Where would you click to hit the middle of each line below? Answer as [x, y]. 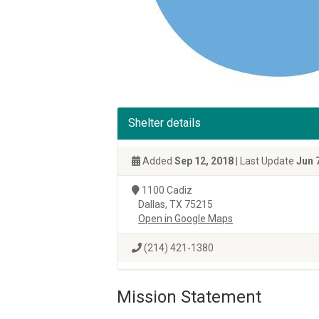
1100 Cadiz [166, 190]
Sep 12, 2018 [204, 161]
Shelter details [164, 123]
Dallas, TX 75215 [172, 204]
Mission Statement [189, 297]
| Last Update [265, 161]
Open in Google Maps [185, 219]
